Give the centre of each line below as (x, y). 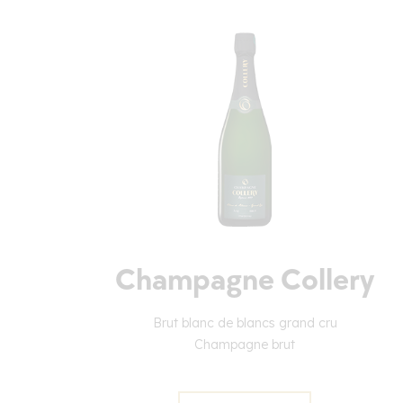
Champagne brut (245, 345)
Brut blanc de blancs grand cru (245, 323)
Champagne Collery (245, 281)
